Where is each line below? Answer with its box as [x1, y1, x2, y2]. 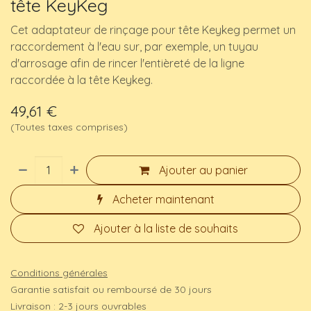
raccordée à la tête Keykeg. [10, 73, 153, 87]
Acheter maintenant [112, 192, 215, 207]
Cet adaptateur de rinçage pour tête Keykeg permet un [10, 23, 296, 37]
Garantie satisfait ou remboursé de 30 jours [10, 283, 212, 296]
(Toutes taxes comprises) [10, 121, 128, 134]
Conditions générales [10, 267, 108, 280]
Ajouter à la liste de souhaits [94, 221, 238, 236]
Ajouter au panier [159, 163, 249, 178]
